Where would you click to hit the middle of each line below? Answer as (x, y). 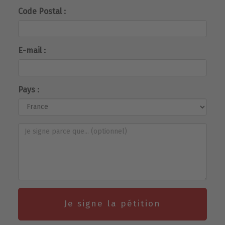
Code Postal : (42, 11)
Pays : (29, 89)
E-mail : (32, 50)
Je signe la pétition (113, 204)
